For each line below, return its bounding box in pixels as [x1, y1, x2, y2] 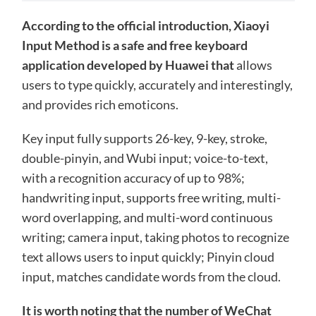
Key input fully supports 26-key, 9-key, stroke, [21, 130, 267, 146]
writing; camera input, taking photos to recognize [21, 229, 289, 245]
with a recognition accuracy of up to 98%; [21, 169, 245, 186]
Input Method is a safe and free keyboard [21, 37, 248, 53]
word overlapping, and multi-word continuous [21, 209, 273, 225]
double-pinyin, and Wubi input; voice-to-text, [21, 150, 268, 166]
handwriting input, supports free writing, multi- [21, 189, 281, 205]
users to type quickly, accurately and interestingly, [21, 76, 293, 92]
